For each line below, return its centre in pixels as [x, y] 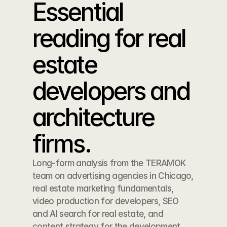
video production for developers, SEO [106, 201]
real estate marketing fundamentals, [103, 188]
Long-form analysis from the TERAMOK [109, 163]
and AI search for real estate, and [98, 214]
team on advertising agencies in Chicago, [113, 176]
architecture [93, 117]
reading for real [109, 38]
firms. [62, 144]
